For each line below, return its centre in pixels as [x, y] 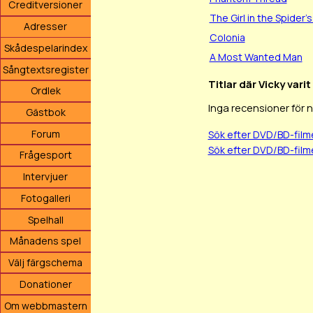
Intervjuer [46, 177]
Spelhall [45, 219]
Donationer [45, 284]
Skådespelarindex [45, 48]
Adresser [46, 27]
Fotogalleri [45, 198]
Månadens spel [46, 241]
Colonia [227, 38]
